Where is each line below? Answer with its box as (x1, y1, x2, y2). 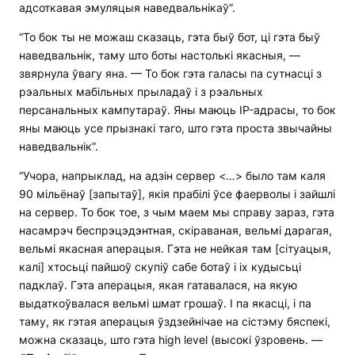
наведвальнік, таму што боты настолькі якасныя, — (19, 48, 300, 63)
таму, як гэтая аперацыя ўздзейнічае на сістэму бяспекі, (19, 315, 330, 329)
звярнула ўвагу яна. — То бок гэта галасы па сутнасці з (19, 67, 322, 81)
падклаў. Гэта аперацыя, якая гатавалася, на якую (19, 278, 297, 292)
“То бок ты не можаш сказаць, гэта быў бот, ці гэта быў (19, 30, 320, 44)
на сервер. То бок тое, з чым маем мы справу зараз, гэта (19, 205, 334, 219)
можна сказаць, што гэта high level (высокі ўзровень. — (19, 333, 323, 347)
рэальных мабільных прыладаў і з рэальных (19, 85, 263, 99)
